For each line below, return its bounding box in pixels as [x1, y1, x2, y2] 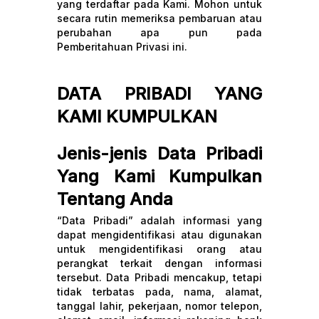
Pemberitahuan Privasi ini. [57, 41, 187, 53]
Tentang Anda [57, 189, 173, 209]
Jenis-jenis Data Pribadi [57, 143, 262, 164]
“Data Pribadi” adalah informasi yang [57, 214, 262, 226]
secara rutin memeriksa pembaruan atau [57, 12, 262, 24]
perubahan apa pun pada [57, 26, 262, 38]
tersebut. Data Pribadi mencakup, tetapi [57, 271, 262, 283]
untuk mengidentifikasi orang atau [57, 243, 262, 255]
